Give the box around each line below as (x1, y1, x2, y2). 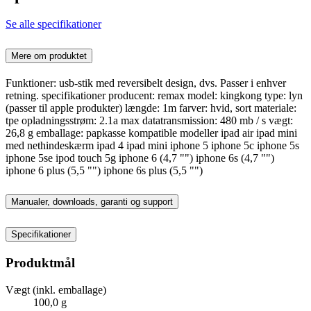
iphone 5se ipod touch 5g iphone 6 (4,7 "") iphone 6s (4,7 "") (6, 151, 274, 164)
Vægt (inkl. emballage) (6, 283, 106, 296)
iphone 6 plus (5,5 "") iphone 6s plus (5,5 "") (6, 164, 203, 176)
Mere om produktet (11, 50, 87, 61)
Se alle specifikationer (6, 17, 101, 30)
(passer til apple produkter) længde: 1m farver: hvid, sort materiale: (6, 101, 296, 114)
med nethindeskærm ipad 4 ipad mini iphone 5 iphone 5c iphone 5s (6, 139, 299, 151)
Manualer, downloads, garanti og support (11, 196, 173, 208)
